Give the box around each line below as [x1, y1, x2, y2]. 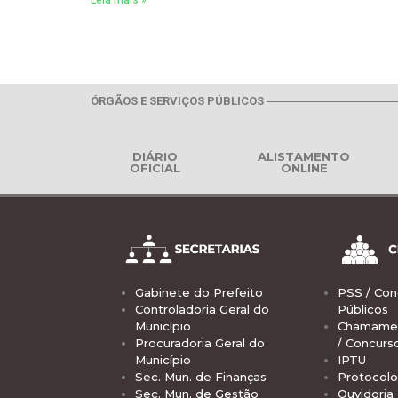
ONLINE [280, 160, 328, 175]
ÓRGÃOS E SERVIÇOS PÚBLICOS [91, 94, 264, 108]
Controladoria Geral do [135, 301, 269, 316]
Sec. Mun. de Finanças [135, 369, 267, 384]
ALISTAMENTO [258, 148, 351, 163]
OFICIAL [130, 160, 181, 175]
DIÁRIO [132, 148, 179, 163]
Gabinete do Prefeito [135, 284, 263, 299]
